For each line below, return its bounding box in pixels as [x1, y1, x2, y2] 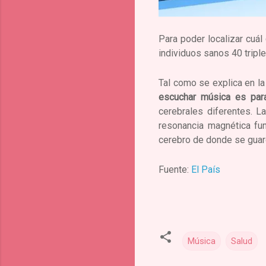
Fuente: [159, 164, 191, 176]
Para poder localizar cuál [159, 33, 263, 45]
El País [191, 164, 220, 176]
